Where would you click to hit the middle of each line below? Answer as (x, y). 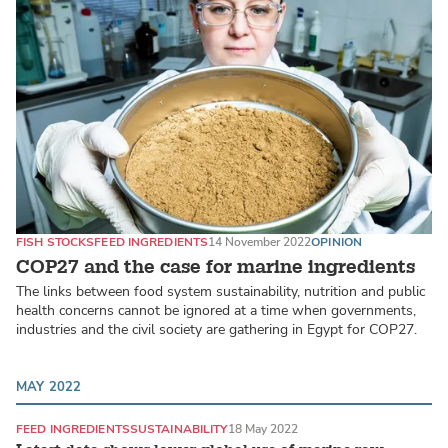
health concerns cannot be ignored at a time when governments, (216, 310)
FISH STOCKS (55, 242)
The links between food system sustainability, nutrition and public (220, 291)
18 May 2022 (262, 428)
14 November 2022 (260, 242)
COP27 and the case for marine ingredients (215, 266)
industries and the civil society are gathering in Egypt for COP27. (216, 329)
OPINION (337, 242)
